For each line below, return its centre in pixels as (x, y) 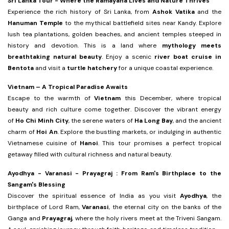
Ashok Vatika (173, 12)
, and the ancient (197, 121)
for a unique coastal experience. (165, 68)
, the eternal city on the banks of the (165, 207)
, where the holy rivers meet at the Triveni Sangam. (147, 219)
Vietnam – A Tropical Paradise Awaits (68, 87)
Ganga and (25, 219)
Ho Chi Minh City (42, 121)
